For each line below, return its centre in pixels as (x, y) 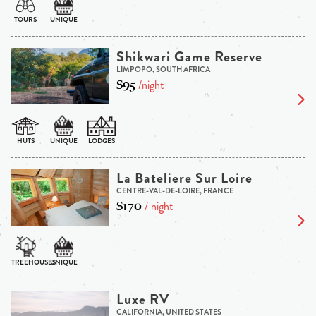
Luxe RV (142, 300)
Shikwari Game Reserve (189, 57)
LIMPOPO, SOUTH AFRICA (163, 69)
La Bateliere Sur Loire (184, 178)
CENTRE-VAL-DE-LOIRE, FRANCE (175, 191)
